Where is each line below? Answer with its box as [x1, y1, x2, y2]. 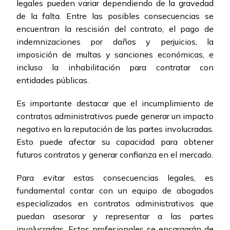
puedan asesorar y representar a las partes [16, 211, 214, 222]
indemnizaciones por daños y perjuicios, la [16, 36, 214, 47]
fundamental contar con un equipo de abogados [16, 185, 214, 196]
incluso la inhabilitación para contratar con [16, 62, 214, 73]
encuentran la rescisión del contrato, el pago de [16, 24, 214, 34]
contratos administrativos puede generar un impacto [16, 111, 214, 122]
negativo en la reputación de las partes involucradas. [16, 124, 214, 135]
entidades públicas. [16, 75, 89, 86]
